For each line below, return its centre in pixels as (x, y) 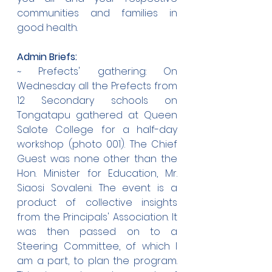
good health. (47, 28)
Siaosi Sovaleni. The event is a (97, 188)
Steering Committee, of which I (97, 246)
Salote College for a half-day (97, 130)
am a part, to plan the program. (97, 261)
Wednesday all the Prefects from (97, 86)
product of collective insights (97, 202)
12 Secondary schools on (97, 100)
